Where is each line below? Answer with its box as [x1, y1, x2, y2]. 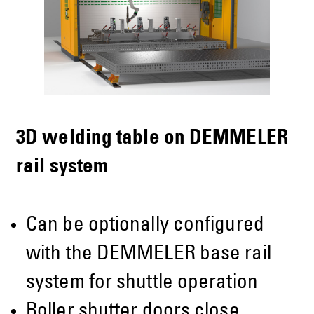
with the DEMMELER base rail [26, 245, 271, 266]
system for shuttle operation [26, 273, 258, 294]
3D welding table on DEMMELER [16, 128, 288, 149]
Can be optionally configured [26, 216, 264, 237]
